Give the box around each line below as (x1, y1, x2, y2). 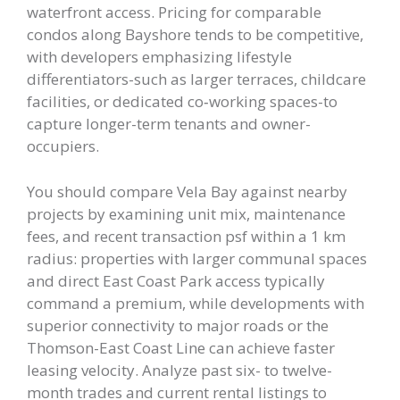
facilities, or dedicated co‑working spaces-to (27, 91, 337, 112)
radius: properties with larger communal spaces (27, 247, 367, 269)
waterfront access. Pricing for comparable (27, 2, 321, 22)
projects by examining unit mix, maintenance (27, 203, 346, 224)
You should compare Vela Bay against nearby (27, 180, 347, 202)
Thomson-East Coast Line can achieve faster (27, 337, 335, 358)
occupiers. (27, 136, 99, 156)
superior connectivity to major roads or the (27, 314, 329, 336)
